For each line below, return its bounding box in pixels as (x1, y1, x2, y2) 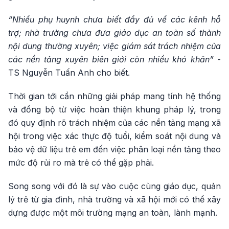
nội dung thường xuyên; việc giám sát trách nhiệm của (8, 41, 221, 51)
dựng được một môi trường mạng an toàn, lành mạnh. (8, 208, 217, 218)
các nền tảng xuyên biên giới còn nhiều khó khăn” (8, 54, 217, 64)
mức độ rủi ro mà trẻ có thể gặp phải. (8, 157, 154, 168)
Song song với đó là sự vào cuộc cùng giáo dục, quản (8, 181, 221, 191)
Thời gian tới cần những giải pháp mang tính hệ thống (8, 91, 221, 101)
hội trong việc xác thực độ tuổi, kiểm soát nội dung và (8, 131, 221, 141)
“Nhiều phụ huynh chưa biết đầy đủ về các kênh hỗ (8, 14, 221, 25)
